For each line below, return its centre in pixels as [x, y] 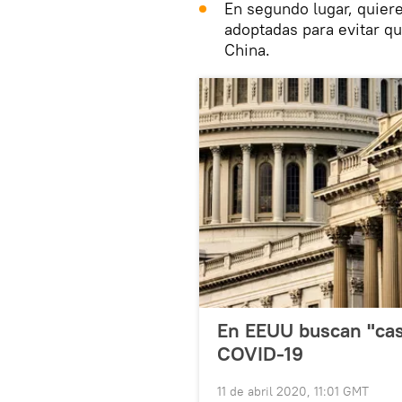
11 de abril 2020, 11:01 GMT [293, 392]
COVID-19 [260, 354]
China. [247, 50]
